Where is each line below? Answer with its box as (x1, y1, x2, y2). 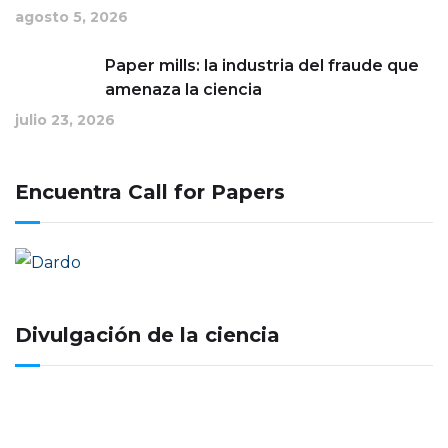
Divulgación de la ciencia (15, 323, 280, 348)
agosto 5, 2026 (15, 7, 128, 26)
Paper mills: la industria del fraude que (105, 55, 419, 75)
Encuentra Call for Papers (15, 179, 285, 204)
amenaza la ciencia (105, 79, 262, 99)
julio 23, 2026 (15, 110, 115, 129)
